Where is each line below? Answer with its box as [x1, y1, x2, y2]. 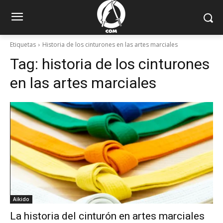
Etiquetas [10, 40, 36, 49]
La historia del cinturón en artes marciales [10, 210, 205, 222]
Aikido [13, 196, 29, 203]
